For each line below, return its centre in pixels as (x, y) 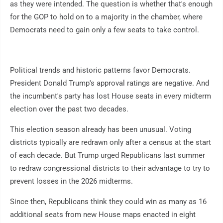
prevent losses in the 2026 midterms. (71, 181)
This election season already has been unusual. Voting (101, 130)
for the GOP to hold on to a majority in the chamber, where (106, 17)
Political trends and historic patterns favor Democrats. (100, 70)
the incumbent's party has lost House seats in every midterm (111, 96)
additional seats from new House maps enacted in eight (103, 215)
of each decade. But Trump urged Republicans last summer (108, 156)
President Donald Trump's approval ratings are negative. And (110, 83)
